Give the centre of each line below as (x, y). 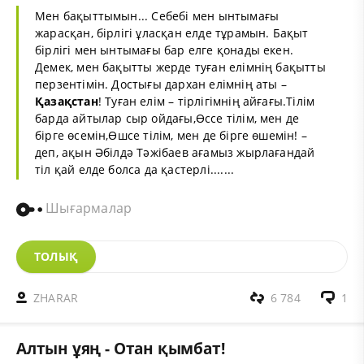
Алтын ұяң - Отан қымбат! (121, 348)
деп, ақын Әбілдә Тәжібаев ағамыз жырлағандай (175, 152)
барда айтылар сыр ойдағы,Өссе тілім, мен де (167, 118)
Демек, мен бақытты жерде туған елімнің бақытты (180, 67)
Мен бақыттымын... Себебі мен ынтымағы (157, 15)
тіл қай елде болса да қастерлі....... (135, 169)
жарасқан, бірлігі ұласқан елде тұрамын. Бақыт (172, 32)
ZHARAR (56, 297)
